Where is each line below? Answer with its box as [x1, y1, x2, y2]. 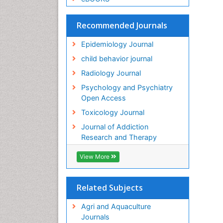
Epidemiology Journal [81, 39, 153, 48]
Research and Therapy [81, 132, 157, 141]
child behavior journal [81, 54, 152, 63]
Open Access [81, 93, 126, 102]
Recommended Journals [77, 19, 167, 31]
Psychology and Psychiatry [81, 83, 173, 92]
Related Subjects [77, 182, 143, 193]
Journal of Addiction [81, 122, 148, 131]
